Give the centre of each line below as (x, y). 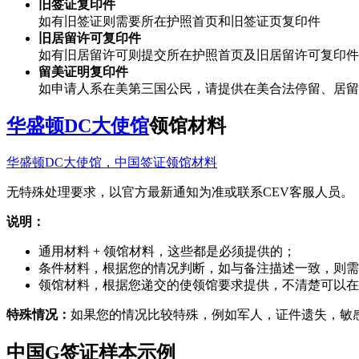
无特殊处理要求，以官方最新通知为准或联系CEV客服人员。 (180, 192)
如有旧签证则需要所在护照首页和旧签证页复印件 (179, 21)
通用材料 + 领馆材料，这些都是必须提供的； (167, 252)
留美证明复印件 (83, 71)
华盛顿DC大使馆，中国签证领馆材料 (112, 163)
